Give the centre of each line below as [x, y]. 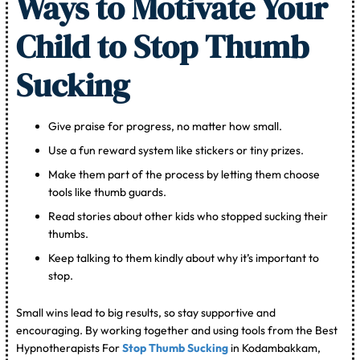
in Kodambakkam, [275, 348]
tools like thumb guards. [108, 192]
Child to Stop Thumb [163, 47]
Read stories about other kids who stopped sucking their [188, 217]
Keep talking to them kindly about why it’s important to [184, 258]
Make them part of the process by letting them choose [184, 175]
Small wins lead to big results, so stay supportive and [146, 313]
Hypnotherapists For [70, 348]
